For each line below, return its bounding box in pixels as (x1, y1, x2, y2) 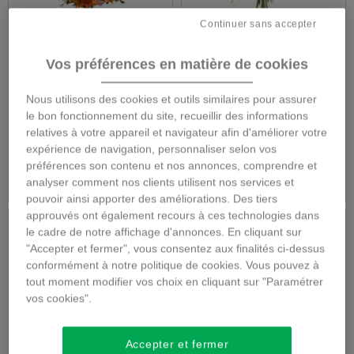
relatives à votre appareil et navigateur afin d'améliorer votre (26, 125, 328, 138)
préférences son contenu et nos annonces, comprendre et (26, 158, 318, 171)
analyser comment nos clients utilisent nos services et (26, 175, 295, 188)
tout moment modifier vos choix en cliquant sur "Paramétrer (26, 274, 324, 288)
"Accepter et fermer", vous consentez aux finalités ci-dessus (26, 241, 326, 254)
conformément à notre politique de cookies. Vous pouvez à (26, 258, 320, 271)
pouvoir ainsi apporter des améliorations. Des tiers (26, 191, 278, 205)
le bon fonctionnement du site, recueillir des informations (26, 108, 309, 122)
